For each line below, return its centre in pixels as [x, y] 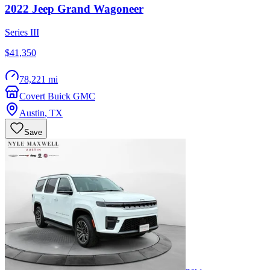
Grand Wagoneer [100, 9]
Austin [32, 113]
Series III [22, 32]
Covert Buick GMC [57, 96]
